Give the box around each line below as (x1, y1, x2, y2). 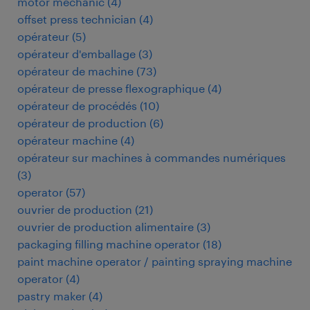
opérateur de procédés (17, 99, 137, 112)
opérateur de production (17, 116, 147, 129)
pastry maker (17, 289, 86, 302)
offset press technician (17, 12, 136, 26)
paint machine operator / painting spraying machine (17, 255, 292, 268)
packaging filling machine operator (17, 237, 200, 250)
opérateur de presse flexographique (17, 82, 205, 95)
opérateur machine (17, 134, 118, 147)
